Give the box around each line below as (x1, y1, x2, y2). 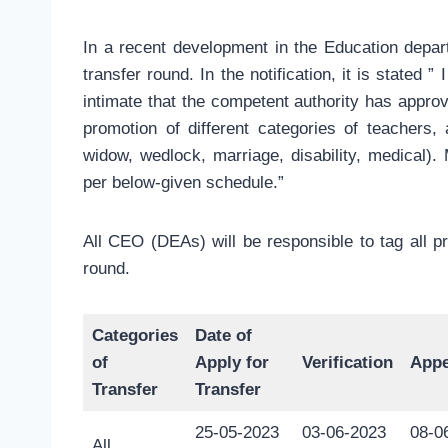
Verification (301, 353, 393, 373)
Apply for (194, 353, 269, 373)
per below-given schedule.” (83, 173, 284, 193)
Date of (194, 326, 252, 346)
